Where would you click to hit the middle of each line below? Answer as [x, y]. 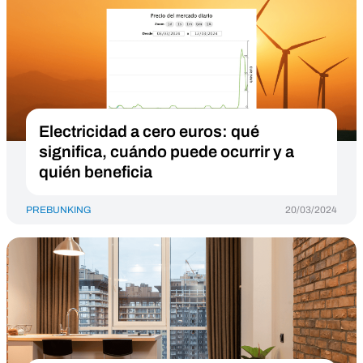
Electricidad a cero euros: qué [149, 131]
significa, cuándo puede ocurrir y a [167, 152]
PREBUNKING [59, 210]
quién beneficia [96, 172]
